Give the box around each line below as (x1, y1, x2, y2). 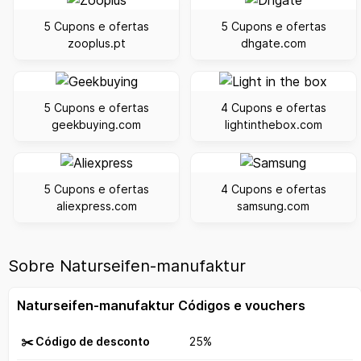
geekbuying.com (52, 118, 142, 132)
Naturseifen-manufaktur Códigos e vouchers (17, 297, 305, 314)
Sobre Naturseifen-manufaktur (8, 256, 246, 276)
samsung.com (237, 198, 310, 213)
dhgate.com (240, 36, 306, 51)
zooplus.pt (67, 36, 126, 51)
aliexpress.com (56, 198, 137, 213)
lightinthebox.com (224, 118, 322, 132)
